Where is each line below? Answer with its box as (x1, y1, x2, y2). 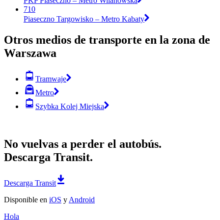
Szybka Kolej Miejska (35, 102, 104, 110)
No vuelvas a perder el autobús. (4, 137, 162, 150)
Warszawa (4, 46, 56, 59)
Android (69, 195, 95, 204)
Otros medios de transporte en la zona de (4, 33, 210, 46)
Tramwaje (35, 74, 66, 83)
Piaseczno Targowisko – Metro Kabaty (24, 14, 144, 23)
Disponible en (4, 195, 49, 204)
